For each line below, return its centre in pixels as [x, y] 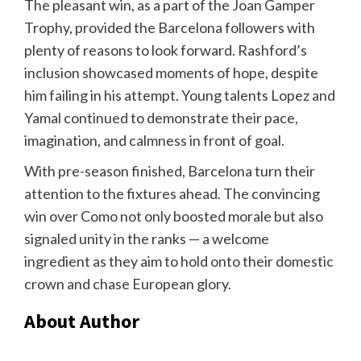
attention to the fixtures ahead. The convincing [172, 193]
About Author [82, 321]
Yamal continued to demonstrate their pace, [161, 117]
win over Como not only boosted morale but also [174, 216]
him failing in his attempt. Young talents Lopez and [180, 95]
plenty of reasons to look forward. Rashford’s [166, 50]
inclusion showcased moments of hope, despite [171, 72]
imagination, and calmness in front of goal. [154, 140]
